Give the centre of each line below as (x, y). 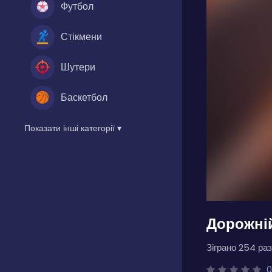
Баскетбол (84, 97)
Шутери (78, 67)
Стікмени (81, 36)
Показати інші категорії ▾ (73, 128)
